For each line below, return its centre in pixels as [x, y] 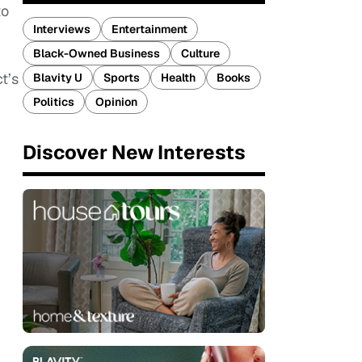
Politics [54, 102]
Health [178, 78]
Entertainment [149, 29]
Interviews [62, 29]
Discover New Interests [134, 152]
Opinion [116, 102]
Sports [122, 78]
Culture [200, 53]
